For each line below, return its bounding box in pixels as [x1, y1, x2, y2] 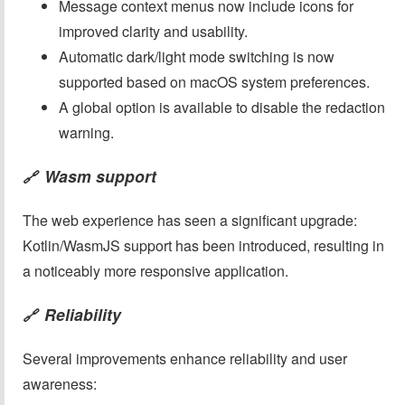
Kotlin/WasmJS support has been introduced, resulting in [23, 234, 384, 256]
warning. [59, 122, 114, 144]
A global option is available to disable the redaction [59, 97, 385, 118]
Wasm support [44, 165, 156, 188]
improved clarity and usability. [59, 21, 248, 42]
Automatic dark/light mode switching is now [59, 46, 334, 68]
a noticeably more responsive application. [23, 259, 288, 281]
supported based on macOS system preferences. [59, 71, 370, 93]
